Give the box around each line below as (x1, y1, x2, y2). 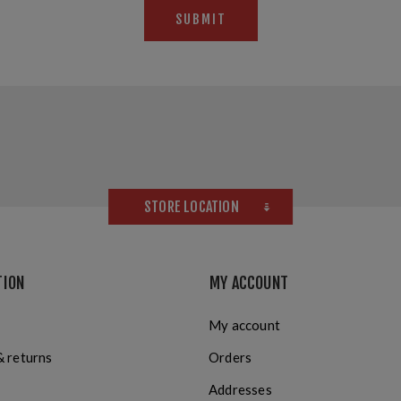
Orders (209, 349, 252, 366)
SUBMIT (175, 11, 226, 29)
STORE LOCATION (144, 198, 239, 217)
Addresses (209, 381, 272, 398)
